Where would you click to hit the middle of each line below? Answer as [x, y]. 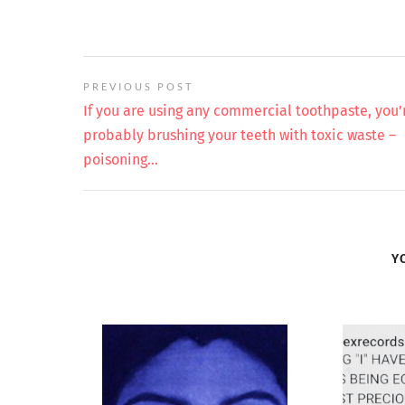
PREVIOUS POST [138, 86]
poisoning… [121, 160]
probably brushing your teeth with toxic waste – [240, 135]
